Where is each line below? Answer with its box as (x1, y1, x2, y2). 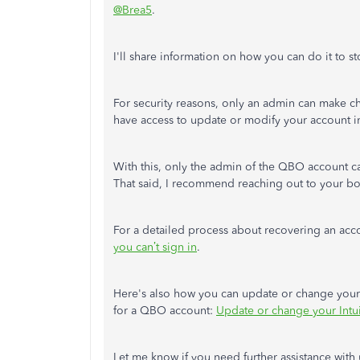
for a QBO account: (113, 304, 216, 317)
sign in (159, 240, 197, 254)
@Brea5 (113, 3, 152, 17)
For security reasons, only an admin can (113, 96, 319, 110)
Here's (113, 287, 146, 301)
